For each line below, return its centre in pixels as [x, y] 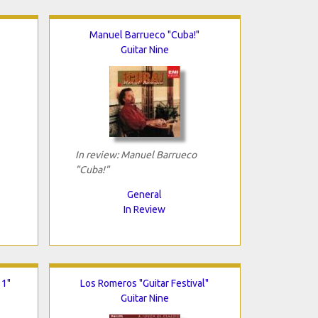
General [144, 194]
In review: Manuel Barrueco [136, 154]
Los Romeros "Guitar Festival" [144, 283]
